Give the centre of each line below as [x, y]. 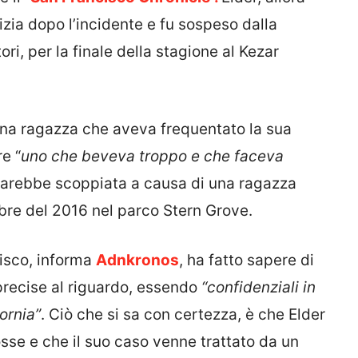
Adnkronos [137, 261]
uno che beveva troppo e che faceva [152, 156]
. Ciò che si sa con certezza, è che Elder [183, 315]
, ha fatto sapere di [247, 261]
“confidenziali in [259, 288]
